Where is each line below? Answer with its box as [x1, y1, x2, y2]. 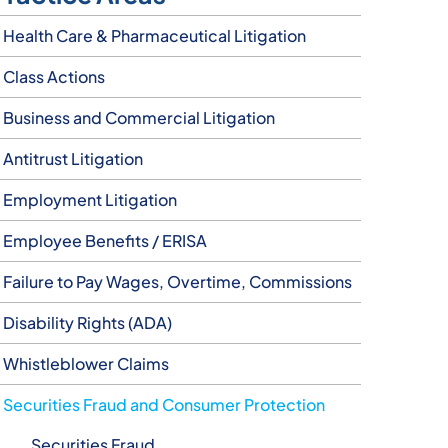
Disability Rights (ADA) [3, 312, 173, 333]
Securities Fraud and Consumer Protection [3, 394, 326, 415]
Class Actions [3, 66, 106, 87]
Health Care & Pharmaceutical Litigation [3, 25, 307, 46]
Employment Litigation [3, 189, 178, 210]
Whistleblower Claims [3, 353, 170, 374]
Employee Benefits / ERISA [3, 230, 208, 251]
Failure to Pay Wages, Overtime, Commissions [3, 271, 353, 292]
